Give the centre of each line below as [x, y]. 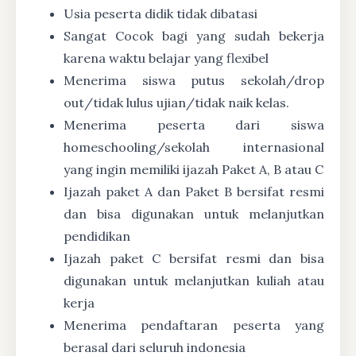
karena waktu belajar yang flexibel [166, 58]
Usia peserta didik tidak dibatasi [161, 13]
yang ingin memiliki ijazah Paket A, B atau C [193, 169]
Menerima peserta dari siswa [194, 124]
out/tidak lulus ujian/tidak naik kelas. [176, 102]
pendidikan [97, 236]
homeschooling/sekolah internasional [194, 147]
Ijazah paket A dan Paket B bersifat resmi [194, 191]
